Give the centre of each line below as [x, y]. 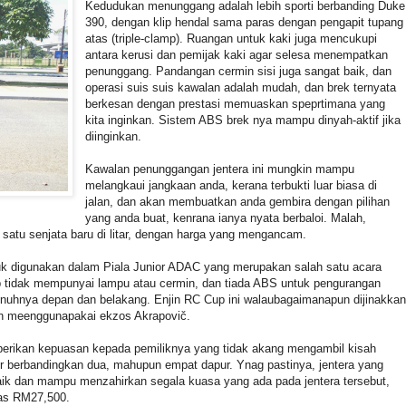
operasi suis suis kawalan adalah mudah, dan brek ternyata [241, 87]
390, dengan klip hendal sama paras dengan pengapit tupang [245, 22]
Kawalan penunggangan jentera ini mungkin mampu [220, 169]
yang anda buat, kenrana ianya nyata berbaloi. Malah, [226, 217]
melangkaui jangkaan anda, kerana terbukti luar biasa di [232, 185]
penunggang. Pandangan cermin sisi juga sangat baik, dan [239, 71]
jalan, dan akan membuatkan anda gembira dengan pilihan [238, 201]
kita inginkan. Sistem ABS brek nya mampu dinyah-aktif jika [243, 120]
